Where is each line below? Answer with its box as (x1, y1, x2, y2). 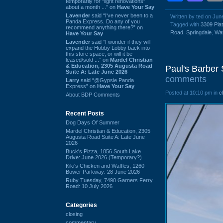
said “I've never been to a (90, 12, 153, 18)
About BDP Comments (66, 91, 120, 98)
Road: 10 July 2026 (66, 183, 112, 189)
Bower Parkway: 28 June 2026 (66, 168, 140, 175)
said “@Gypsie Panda (79, 77, 134, 83)
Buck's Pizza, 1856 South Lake (66, 148, 141, 154)
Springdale (186, 29, 212, 35)
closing (66, 211, 83, 217)
